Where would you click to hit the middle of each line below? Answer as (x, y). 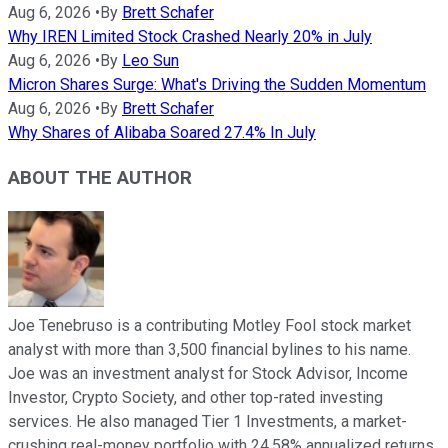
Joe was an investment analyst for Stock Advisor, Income (208, 373)
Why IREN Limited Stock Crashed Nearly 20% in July (190, 37)
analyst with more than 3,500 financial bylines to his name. (209, 349)
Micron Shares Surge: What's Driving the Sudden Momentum (217, 85)
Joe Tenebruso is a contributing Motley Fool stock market (209, 325)
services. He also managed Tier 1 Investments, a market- (207, 421)
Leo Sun (150, 61)
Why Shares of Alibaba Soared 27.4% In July (162, 133)
